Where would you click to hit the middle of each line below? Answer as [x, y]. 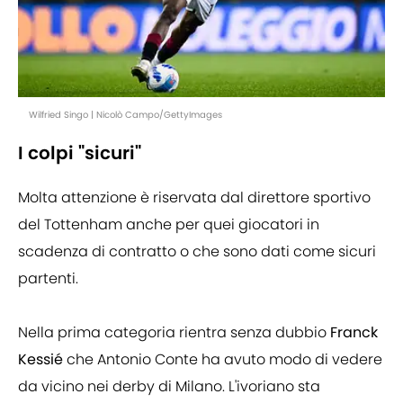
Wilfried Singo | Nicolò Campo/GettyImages [125, 115]
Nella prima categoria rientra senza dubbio [174, 333]
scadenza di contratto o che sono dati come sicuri [197, 252]
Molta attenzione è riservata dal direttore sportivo [194, 198]
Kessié [42, 360]
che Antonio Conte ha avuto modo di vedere [224, 360]
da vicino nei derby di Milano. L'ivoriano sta [169, 387]
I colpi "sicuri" [80, 153]
